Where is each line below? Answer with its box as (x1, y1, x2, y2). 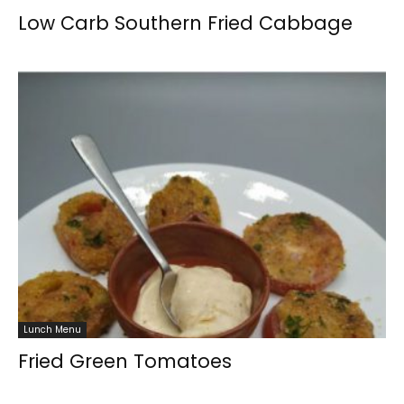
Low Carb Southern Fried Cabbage (18, 9, 353, 36)
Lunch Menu (23, 322, 81, 336)
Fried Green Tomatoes (18, 347, 232, 374)
